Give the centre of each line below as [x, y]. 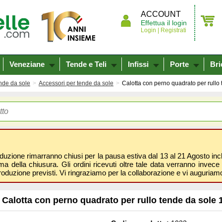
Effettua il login [164, 23]
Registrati [173, 30]
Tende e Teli [86, 64]
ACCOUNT [161, 14]
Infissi [138, 64]
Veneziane [27, 64]
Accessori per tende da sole [76, 83]
